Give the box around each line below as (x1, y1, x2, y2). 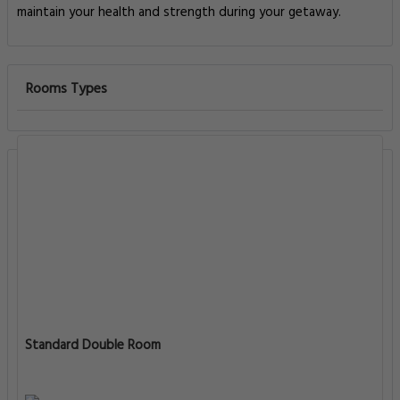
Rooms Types (26, 78, 107, 101)
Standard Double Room (25, 335, 161, 356)
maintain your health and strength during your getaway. (17, 2, 341, 23)
